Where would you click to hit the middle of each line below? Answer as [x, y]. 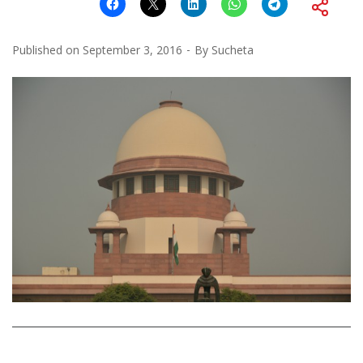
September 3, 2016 [132, 49]
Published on [47, 49]
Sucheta [233, 49]
